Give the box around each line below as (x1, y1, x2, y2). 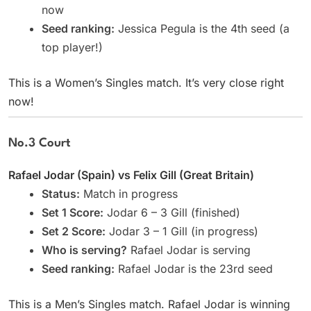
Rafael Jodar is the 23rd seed (115, 261, 273, 276)
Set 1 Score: (42, 205, 103, 219)
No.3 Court (8, 137, 71, 149)
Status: (42, 186, 80, 201)
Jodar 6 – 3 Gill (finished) (103, 205, 240, 219)
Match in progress (80, 186, 178, 201)
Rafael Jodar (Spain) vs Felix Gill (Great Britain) (8, 167, 254, 182)
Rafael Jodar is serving (127, 242, 251, 257)
